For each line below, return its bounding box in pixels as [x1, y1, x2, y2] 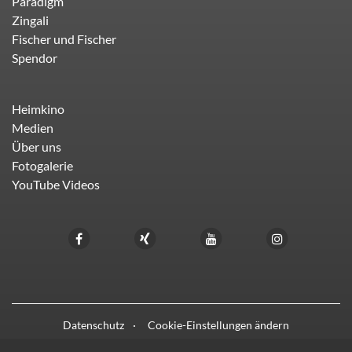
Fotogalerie [12, 158, 73, 174]
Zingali [12, 13, 49, 28]
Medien [12, 120, 53, 136]
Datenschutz [63, 318, 124, 332]
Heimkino [12, 101, 64, 117]
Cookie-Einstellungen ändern [148, 318, 289, 332]
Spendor [12, 50, 57, 66]
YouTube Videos [12, 177, 100, 192]
